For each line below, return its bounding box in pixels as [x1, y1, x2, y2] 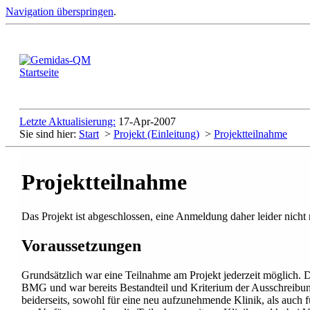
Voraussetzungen [21, 236, 141, 255]
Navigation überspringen [6, 6, 113, 17]
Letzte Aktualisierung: [19, 116, 116, 127]
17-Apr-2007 [118, 116, 176, 127]
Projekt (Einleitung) [113, 128, 199, 140]
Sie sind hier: [19, 128, 79, 140]
